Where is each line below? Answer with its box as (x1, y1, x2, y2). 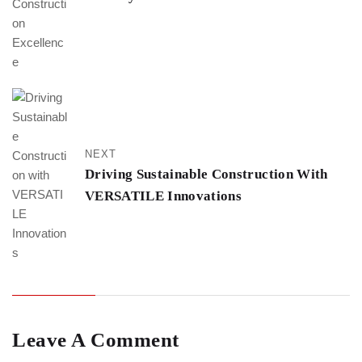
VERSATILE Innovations (85, 188, 242, 204)
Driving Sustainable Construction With (85, 166, 328, 182)
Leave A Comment (12, 329, 179, 351)
